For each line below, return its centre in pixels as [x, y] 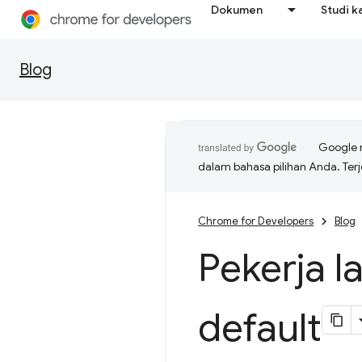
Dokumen [237, 10]
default [260, 328]
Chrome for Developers [256, 221]
